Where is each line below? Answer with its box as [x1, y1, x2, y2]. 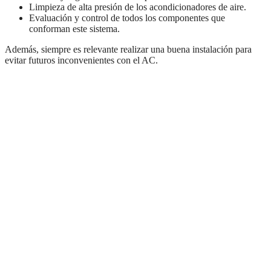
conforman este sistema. [29, 24, 120, 34]
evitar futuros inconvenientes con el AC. [5, 55, 158, 66]
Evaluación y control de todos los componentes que [29, 13, 225, 24]
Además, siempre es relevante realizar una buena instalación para [5, 44, 252, 55]
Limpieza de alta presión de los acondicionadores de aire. [29, 2, 246, 13]
